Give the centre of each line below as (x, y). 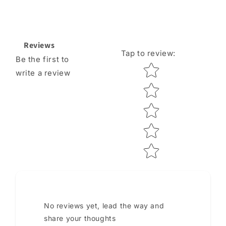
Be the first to (42, 60)
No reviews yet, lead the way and (104, 206)
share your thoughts (80, 218)
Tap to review (147, 53)
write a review (43, 73)
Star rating (161, 67)
